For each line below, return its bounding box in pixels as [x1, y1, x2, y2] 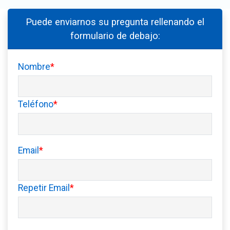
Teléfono [18, 99, 53, 110]
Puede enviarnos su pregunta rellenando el [26, 16, 204, 27]
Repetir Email [18, 182, 70, 193]
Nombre [18, 61, 50, 72]
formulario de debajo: [70, 30, 160, 41]
